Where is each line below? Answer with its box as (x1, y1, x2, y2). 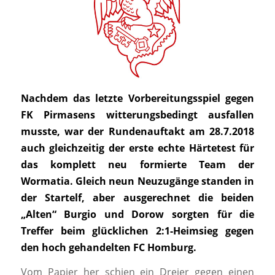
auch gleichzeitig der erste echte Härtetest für (20, 141, 255, 155)
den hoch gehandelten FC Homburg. (20, 240, 196, 254)
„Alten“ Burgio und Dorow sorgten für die (20, 207, 255, 221)
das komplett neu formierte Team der (20, 157, 255, 171)
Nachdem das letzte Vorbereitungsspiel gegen (20, 91, 255, 105)
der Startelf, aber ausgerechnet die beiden (20, 190, 255, 204)
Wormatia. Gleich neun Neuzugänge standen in (20, 174, 255, 188)
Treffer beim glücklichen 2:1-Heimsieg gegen (20, 223, 255, 238)
